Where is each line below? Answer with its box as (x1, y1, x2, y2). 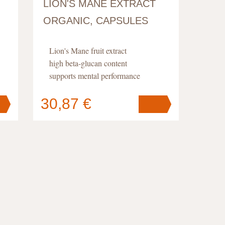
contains (66, 121, 98, 131)
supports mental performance (49, 70, 140, 81)
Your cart (66, 110, 96, 121)
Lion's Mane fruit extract (49, 45, 127, 56)
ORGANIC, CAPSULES (43, 15, 148, 26)
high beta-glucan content (49, 58, 127, 68)
